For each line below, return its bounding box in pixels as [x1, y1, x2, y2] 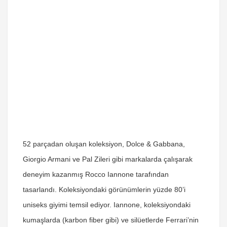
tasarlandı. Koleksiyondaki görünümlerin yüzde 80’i [23, 185, 185, 194]
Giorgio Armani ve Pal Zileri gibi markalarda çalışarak [23, 155, 193, 163]
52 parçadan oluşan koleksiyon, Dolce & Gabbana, [23, 140, 185, 148]
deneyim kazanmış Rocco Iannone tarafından [23, 170, 169, 178]
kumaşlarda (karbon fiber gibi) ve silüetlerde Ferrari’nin [23, 216, 199, 224]
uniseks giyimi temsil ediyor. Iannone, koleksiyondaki [23, 201, 191, 209]
